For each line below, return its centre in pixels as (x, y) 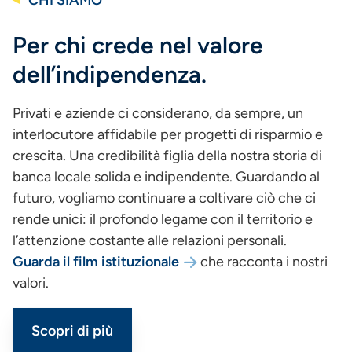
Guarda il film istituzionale (96, 262)
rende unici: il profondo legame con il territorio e (163, 220)
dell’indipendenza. (110, 75)
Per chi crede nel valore (138, 46)
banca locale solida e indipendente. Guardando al (166, 177)
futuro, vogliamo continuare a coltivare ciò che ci (164, 198)
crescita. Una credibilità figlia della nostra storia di (167, 156)
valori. (31, 283)
